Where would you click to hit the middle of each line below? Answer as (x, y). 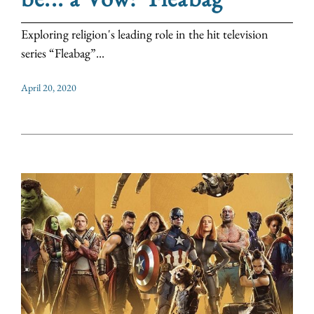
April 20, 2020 (49, 87)
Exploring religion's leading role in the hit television (145, 34)
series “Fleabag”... (63, 53)
